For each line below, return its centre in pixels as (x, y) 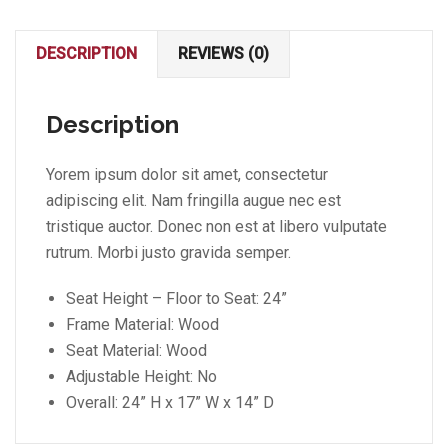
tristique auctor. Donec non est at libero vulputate (216, 226)
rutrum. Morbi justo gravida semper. (168, 252)
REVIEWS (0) (223, 53)
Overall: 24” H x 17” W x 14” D (170, 402)
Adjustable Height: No (141, 376)
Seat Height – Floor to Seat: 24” (176, 298)
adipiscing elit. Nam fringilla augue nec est (193, 200)
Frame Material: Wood (142, 324)
